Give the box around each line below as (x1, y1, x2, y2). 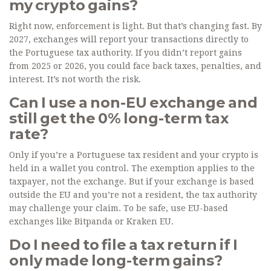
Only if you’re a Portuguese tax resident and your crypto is (9, 150, 258, 160)
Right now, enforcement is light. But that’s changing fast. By (9, 21, 262, 31)
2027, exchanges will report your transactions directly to (9, 34, 249, 45)
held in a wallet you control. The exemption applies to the (9, 163, 255, 174)
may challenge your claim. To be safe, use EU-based (9, 203, 228, 214)
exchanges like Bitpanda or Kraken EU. (9, 217, 174, 227)
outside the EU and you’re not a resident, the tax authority (9, 190, 257, 200)
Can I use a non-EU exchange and (9, 94, 258, 112)
